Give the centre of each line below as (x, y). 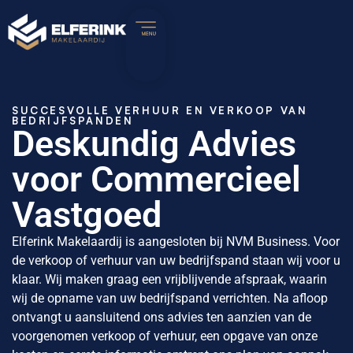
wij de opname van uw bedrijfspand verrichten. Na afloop (170, 298)
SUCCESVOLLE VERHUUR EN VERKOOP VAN (160, 110)
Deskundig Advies (154, 144)
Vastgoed (87, 215)
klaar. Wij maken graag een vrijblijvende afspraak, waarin (169, 279)
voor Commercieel (156, 179)
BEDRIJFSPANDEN (73, 121)
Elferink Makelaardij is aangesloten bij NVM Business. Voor (176, 242)
